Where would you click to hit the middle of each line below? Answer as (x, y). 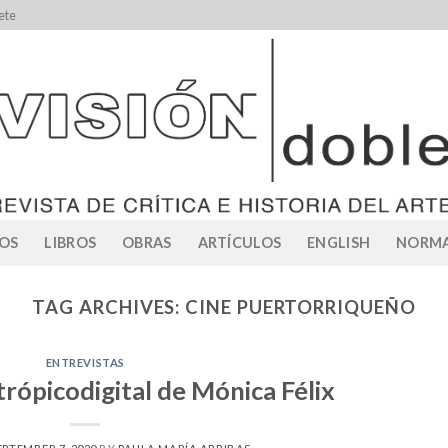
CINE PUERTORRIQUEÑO (300, 307)
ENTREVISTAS (85, 363)
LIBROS (70, 242)
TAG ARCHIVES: (109, 307)
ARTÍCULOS (239, 242)
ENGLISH (339, 242)
